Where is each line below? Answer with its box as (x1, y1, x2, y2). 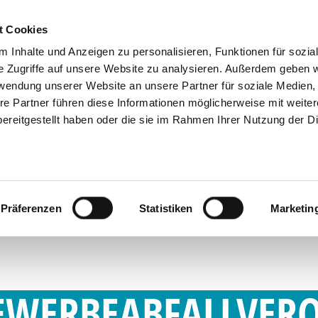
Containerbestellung (10, 9, 119, 27)
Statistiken (139, 202, 193, 214)
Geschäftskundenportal (162, 9, 285, 27)
